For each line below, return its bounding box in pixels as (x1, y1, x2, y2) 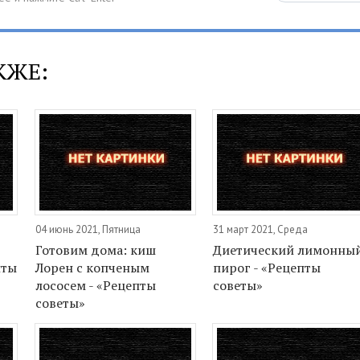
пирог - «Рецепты (213, 258, 321, 276)
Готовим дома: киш (35, 240, 156, 259)
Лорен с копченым (35, 258, 149, 276)
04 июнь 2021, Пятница (35, 222, 141, 236)
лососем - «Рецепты (35, 276, 156, 294)
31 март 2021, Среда (213, 222, 309, 236)
